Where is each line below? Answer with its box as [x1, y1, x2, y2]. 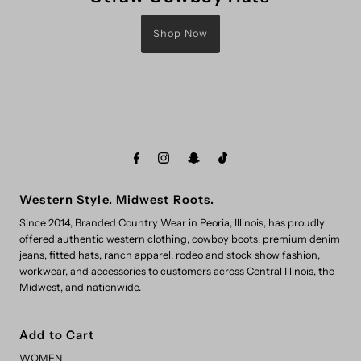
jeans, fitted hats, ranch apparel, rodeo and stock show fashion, [19, 248, 321, 261]
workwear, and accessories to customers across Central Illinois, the [19, 264, 335, 277]
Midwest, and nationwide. [19, 280, 142, 293]
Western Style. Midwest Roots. [19, 192, 215, 207]
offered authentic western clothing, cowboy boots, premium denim [19, 232, 341, 245]
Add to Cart [19, 327, 95, 342]
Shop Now [152, 27, 208, 39]
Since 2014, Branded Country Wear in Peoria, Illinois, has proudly [19, 216, 326, 229]
